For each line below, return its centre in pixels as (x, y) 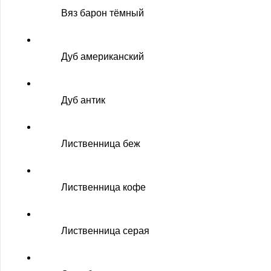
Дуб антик (83, 100)
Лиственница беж (101, 144)
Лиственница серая (105, 231)
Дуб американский (103, 57)
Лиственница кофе (103, 187)
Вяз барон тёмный (103, 13)
